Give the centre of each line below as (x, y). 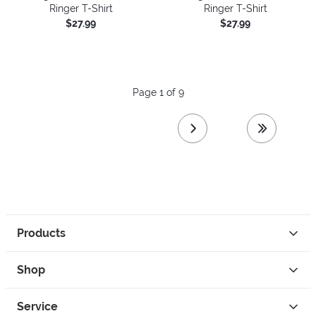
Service (37, 307)
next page (215, 141)
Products (41, 233)
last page (282, 141)
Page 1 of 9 (158, 92)
